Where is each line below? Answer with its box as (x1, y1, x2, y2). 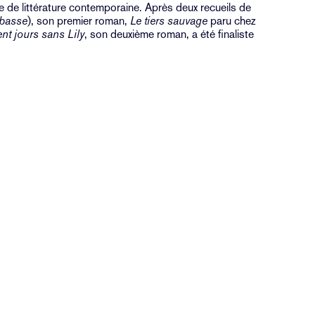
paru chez (207, 14, 257, 28)
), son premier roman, (27, 14, 128, 28)
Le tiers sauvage (127, 14, 208, 28)
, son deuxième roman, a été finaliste (84, 27, 255, 41)
